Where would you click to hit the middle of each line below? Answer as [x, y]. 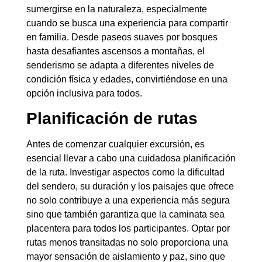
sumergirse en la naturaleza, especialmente [116, 9]
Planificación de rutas [112, 119]
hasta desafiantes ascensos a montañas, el [115, 51]
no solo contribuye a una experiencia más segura [128, 201]
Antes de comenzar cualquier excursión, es [115, 144]
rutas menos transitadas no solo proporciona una [127, 243]
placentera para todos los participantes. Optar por [128, 229]
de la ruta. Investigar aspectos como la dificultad [125, 173]
